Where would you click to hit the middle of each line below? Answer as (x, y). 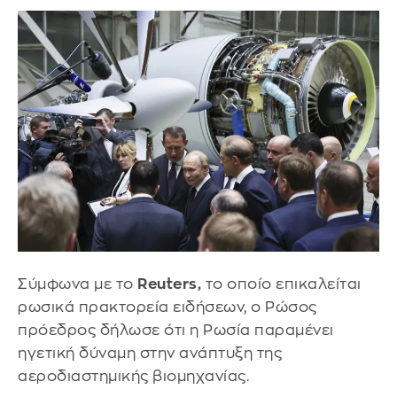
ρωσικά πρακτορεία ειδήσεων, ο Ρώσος (167, 307)
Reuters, (169, 284)
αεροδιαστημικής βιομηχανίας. (133, 377)
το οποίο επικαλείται (281, 284)
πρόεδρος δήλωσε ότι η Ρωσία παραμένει (176, 331)
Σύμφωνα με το (78, 284)
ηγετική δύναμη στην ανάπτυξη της (150, 354)
